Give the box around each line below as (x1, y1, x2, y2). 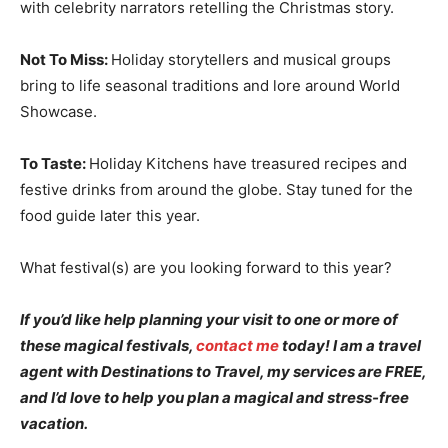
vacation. (20, 413, 88, 433)
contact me (196, 335, 279, 355)
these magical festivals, (20, 335, 196, 355)
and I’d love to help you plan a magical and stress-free (20, 387, 409, 407)
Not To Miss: (20, 49, 111, 69)
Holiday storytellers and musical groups (111, 49, 391, 69)
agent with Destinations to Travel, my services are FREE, (20, 361, 426, 381)
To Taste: (20, 153, 89, 173)
